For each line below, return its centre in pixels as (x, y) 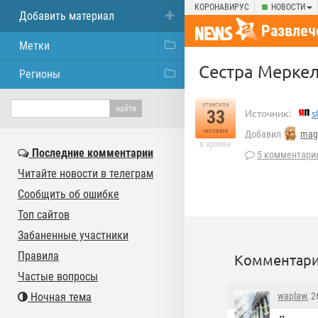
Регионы (40, 74)
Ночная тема (60, 297)
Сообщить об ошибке (68, 194)
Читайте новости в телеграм (86, 174)
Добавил (264, 135)
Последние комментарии (91, 153)
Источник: (268, 113)
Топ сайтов (44, 215)
